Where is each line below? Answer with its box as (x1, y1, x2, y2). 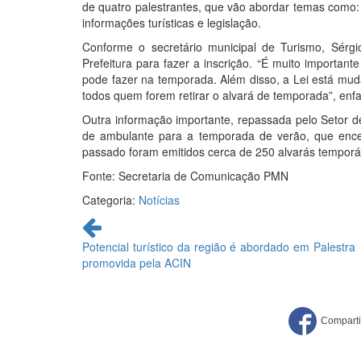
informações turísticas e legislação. (82, 15, 261, 31)
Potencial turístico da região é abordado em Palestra (82, 239, 355, 255)
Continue (81, 213, 133, 230)
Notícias (139, 192, 180, 208)
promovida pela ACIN (82, 255, 191, 271)
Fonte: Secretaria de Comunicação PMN (82, 168, 288, 184)
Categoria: (82, 192, 139, 208)
